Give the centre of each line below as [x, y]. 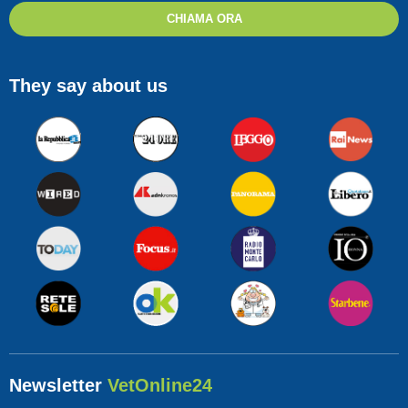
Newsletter [58, 386]
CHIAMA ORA [204, 19]
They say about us [88, 86]
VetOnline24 [160, 386]
